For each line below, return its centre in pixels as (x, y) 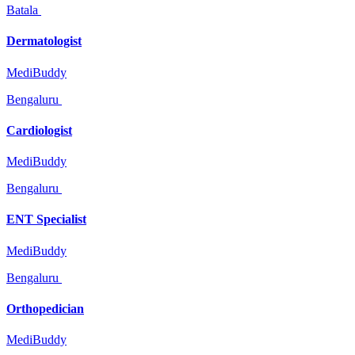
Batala (22, 10)
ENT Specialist (46, 219)
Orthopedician (45, 309)
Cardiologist (39, 130)
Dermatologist (44, 41)
